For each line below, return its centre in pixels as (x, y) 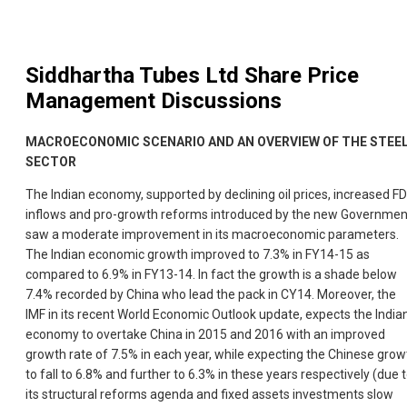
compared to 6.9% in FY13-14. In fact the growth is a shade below (211, 275)
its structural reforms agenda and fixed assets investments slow (209, 395)
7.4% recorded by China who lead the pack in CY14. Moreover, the (211, 295)
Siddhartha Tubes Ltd (132, 76)
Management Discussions (154, 101)
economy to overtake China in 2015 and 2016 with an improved (205, 335)
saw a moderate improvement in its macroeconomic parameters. (212, 235)
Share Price (299, 76)
